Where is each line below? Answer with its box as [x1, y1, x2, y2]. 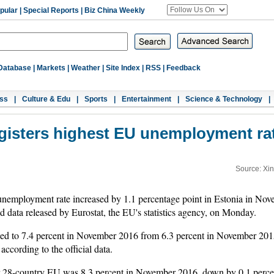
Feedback [166, 64, 201, 72]
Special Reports [23, 6, 79, 15]
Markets [37, 64, 65, 72]
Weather [71, 64, 100, 72]
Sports [84, 95, 108, 103]
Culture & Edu [22, 95, 70, 103]
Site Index [106, 64, 140, 72]
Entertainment [122, 95, 171, 103]
